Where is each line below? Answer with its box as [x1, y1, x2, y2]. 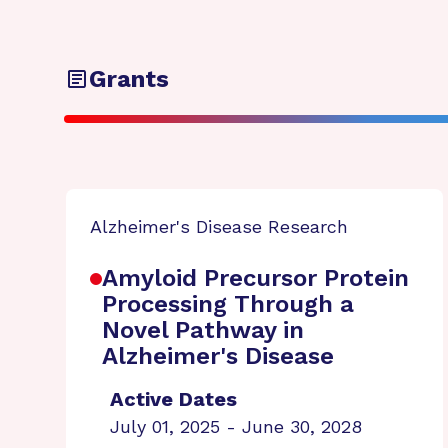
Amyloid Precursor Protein [102, 264, 409, 292]
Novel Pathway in [102, 316, 304, 344]
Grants [89, 65, 169, 93]
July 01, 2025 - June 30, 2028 [110, 416, 362, 437]
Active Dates [110, 387, 237, 411]
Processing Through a [102, 290, 354, 318]
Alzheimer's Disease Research [90, 216, 348, 237]
